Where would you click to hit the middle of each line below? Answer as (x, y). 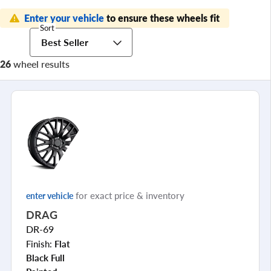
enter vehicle (50, 195)
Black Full (45, 257)
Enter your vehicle (65, 18)
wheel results (40, 64)
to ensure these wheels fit (163, 18)
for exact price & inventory (129, 195)
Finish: (40, 243)
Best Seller (64, 42)
